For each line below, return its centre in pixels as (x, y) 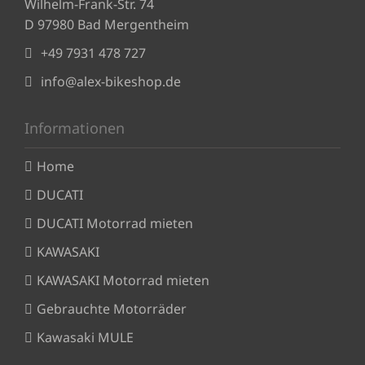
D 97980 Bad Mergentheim (107, 24)
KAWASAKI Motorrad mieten (123, 280)
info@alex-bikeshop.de (111, 81)
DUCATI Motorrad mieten (115, 223)
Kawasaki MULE (85, 337)
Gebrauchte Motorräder (112, 308)
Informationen (75, 128)
